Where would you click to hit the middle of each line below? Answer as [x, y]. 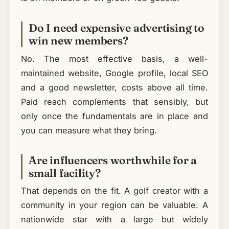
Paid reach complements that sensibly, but [114, 101]
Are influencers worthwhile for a [113, 160]
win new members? [78, 40]
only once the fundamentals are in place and [114, 116]
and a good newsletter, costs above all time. [114, 87]
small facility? [64, 173]
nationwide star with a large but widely [114, 220]
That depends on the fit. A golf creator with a [114, 191]
